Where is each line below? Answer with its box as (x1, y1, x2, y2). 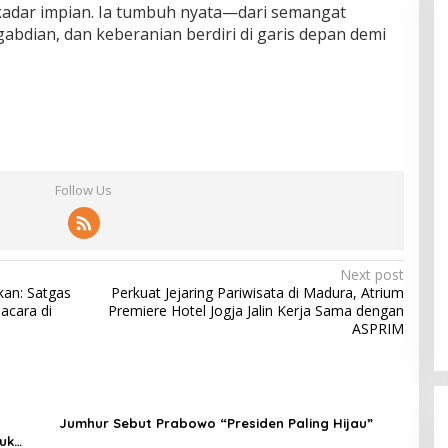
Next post (339, 265, 404, 285)
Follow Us (55, 181, 113, 200)
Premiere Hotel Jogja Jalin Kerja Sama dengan (107, 301, 404, 321)
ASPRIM (351, 319, 404, 339)
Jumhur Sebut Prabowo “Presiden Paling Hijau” (58, 415, 373, 432)
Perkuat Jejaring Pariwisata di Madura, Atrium (110, 283, 404, 303)
